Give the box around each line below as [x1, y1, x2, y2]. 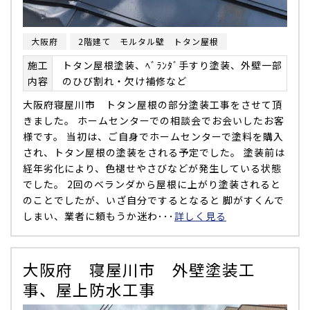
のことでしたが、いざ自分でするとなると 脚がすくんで [23, 192, 284, 207]
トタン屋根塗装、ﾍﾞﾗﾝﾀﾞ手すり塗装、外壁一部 [62, 57, 282, 72]
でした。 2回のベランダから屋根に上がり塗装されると [23, 176, 281, 191]
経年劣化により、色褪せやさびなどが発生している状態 [23, 161, 282, 175]
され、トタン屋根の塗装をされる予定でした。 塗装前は [23, 145, 285, 159]
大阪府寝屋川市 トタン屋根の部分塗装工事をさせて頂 [23, 97, 282, 111]
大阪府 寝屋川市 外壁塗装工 [23, 257, 255, 280]
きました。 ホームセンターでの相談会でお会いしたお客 [23, 113, 284, 127]
